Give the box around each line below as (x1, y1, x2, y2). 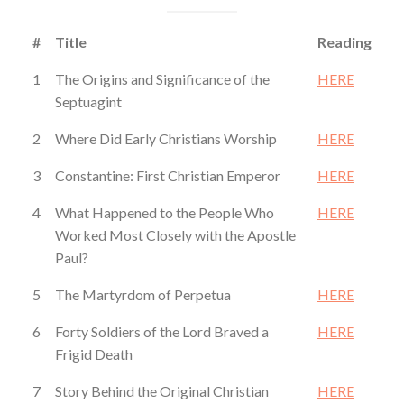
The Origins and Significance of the (55, 70, 270, 88)
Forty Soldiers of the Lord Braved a (55, 323, 269, 341)
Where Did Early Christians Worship (55, 130, 277, 148)
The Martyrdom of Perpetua (55, 286, 231, 304)
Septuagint (55, 93, 122, 111)
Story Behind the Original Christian (55, 382, 269, 400)
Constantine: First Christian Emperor (55, 167, 280, 185)
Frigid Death (55, 345, 133, 363)
